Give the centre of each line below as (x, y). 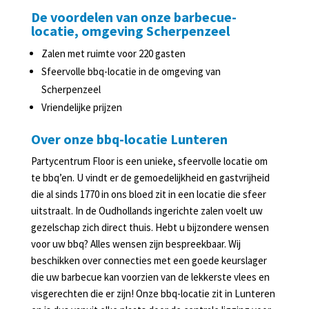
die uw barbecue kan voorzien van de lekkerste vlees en (150, 277)
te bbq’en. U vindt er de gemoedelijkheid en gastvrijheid (150, 178)
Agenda (83, 65)
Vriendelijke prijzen (81, 107)
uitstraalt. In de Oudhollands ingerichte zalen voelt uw (147, 211)
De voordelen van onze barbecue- (133, 17)
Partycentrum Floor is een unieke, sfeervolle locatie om (149, 161)
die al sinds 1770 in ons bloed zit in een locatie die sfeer (148, 194)
